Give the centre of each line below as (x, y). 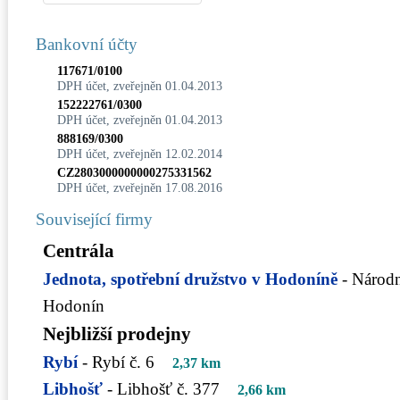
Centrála (79, 250)
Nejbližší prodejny (117, 333)
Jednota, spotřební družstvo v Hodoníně (190, 279)
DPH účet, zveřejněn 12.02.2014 (140, 154)
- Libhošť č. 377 (163, 388)
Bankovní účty (87, 44)
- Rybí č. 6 (118, 362)
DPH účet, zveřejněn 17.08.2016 (140, 187)
